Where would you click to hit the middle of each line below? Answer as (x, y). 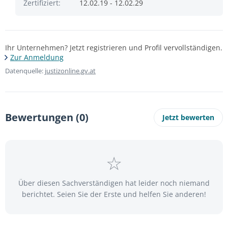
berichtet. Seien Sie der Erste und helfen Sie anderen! (114, 194)
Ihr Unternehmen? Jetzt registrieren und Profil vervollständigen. (114, 48)
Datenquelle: (25, 71)
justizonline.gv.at (70, 71)
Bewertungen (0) (47, 117)
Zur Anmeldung (37, 57)
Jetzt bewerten (188, 117)
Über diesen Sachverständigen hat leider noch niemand (114, 183)
